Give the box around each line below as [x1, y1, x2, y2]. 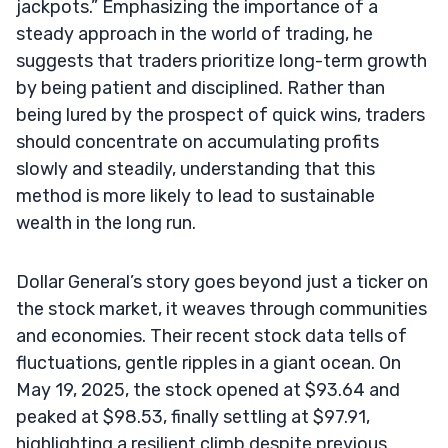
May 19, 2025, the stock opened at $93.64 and [16, 378, 400, 401]
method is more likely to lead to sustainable [16, 184, 375, 207]
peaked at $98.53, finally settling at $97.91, [16, 405, 370, 428]
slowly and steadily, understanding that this [16, 157, 375, 180]
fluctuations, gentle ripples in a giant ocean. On [16, 351, 401, 374]
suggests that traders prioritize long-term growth [16, 49, 427, 72]
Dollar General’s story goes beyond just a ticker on [16, 270, 428, 293]
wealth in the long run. [16, 211, 196, 234]
